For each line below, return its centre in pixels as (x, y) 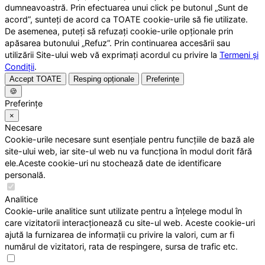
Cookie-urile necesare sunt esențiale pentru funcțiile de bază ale (130, 139)
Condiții (20, 66)
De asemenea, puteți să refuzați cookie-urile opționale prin (119, 31)
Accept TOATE (35, 79)
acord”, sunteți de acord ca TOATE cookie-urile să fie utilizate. (126, 19)
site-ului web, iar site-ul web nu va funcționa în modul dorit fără (128, 151)
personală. (25, 174)
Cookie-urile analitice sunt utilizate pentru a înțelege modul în (123, 211)
